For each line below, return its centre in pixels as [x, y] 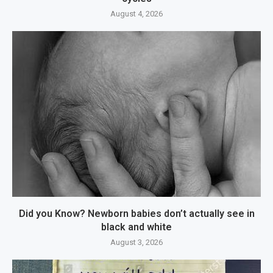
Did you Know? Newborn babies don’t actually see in [136, 214]
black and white [136, 227]
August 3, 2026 [136, 243]
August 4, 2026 [136, 14]
